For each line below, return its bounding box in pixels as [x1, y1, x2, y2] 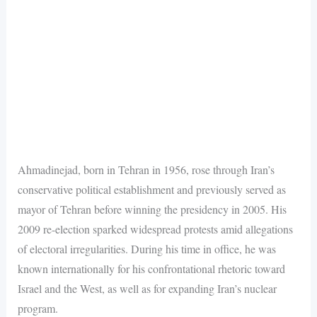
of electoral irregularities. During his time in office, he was [17, 241, 276, 256]
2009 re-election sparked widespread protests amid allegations [17, 221, 293, 236]
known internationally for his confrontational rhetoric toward [17, 260, 285, 276]
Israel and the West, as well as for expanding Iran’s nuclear [17, 280, 277, 296]
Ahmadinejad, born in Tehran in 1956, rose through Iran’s [17, 161, 275, 177]
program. [17, 300, 58, 316]
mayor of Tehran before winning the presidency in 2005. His [17, 201, 287, 217]
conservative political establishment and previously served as [17, 181, 286, 197]
